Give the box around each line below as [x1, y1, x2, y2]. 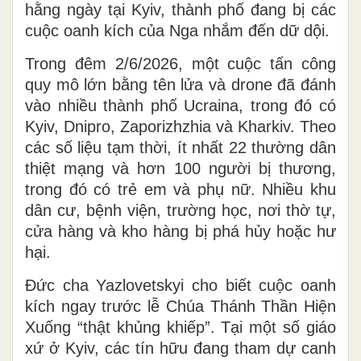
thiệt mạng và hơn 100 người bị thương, [25, 159, 336, 177]
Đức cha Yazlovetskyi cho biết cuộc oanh [25, 276, 336, 294]
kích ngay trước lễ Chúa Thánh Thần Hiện [25, 297, 336, 315]
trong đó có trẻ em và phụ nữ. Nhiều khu [25, 180, 336, 198]
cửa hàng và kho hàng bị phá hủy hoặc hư [25, 222, 336, 240]
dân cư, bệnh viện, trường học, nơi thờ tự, [25, 201, 336, 219]
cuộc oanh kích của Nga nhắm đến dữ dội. [25, 21, 330, 39]
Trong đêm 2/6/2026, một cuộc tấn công [25, 54, 336, 73]
